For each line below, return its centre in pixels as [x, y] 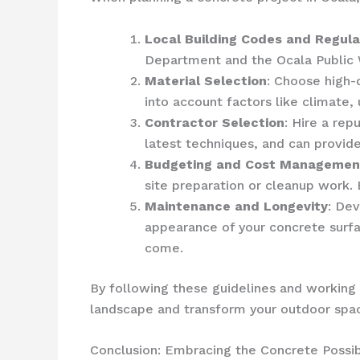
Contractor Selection [215, 122]
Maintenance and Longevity [236, 206]
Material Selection [206, 80]
